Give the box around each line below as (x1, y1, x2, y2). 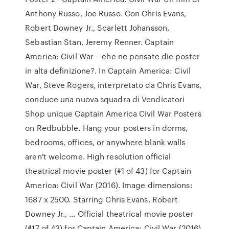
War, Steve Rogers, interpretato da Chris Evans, (25, 79, 201, 90)
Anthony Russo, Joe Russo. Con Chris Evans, (25, 8, 187, 19)
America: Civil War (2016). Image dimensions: (25, 179, 193, 191)
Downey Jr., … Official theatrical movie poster (25, 208, 193, 219)
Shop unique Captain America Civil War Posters (25, 108, 201, 119)
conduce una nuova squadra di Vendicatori (25, 94, 185, 105)
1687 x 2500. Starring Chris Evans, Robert (25, 194, 178, 205)
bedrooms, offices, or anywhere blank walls (25, 136, 186, 148)
